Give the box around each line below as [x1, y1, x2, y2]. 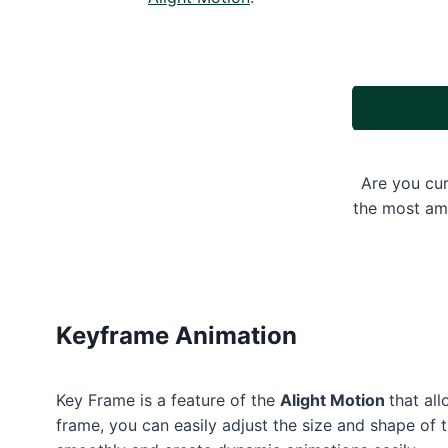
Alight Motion [280, 390, 389, 410]
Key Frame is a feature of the [56, 390, 280, 410]
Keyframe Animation [56, 321, 297, 350]
